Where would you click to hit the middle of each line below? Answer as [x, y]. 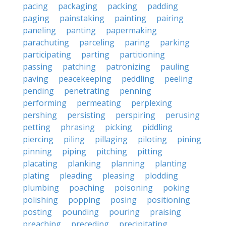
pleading [76, 176]
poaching [87, 188]
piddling [157, 127]
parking [175, 42]
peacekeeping [85, 79]
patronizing [128, 67]
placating [40, 163]
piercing [38, 139]
